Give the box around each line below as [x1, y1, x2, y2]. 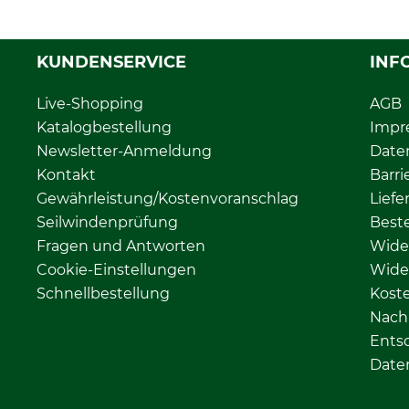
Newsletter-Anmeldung [37, 142, 212, 161]
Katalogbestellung [37, 119, 172, 137]
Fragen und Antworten [37, 237, 205, 256]
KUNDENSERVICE [37, 52, 186, 73]
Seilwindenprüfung [37, 214, 178, 232]
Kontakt [37, 166, 96, 184]
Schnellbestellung [37, 285, 170, 303]
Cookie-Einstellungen [37, 261, 196, 279]
